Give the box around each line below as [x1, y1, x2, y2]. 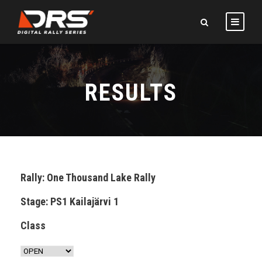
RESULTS [85, 79, 177, 106]
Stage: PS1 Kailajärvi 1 [20, 195, 119, 208]
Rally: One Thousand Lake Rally [20, 171, 156, 184]
